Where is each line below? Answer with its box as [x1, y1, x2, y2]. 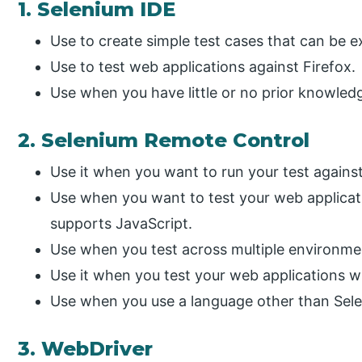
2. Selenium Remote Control [18, 128, 310, 153]
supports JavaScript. [50, 215, 193, 233]
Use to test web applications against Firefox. [50, 58, 356, 76]
